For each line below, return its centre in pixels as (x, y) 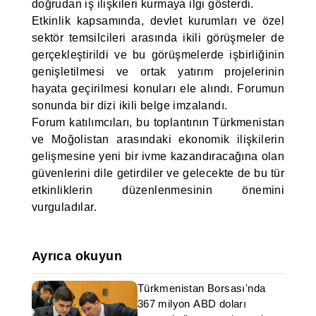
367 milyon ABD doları (192, 304)
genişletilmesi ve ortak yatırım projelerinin (158, 72)
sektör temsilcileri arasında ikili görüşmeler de (158, 38)
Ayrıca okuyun (77, 256)
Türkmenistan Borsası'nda (201, 288)
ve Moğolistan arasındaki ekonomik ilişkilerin (158, 139)
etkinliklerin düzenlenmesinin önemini (158, 190)
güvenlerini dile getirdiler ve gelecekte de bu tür (158, 173)
